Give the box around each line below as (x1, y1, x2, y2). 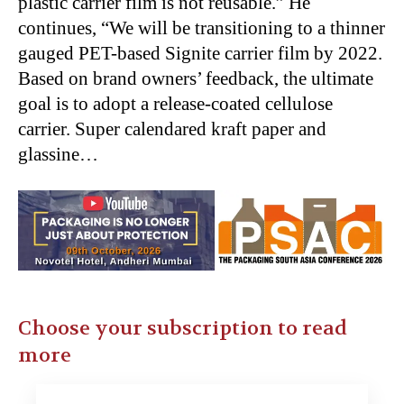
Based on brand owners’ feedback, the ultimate (18, 67, 373, 89)
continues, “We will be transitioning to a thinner (18, 16, 385, 39)
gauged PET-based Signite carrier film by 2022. (18, 41, 382, 64)
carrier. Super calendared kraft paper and (18, 117, 326, 140)
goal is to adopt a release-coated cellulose (18, 92, 333, 115)
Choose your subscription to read (18, 315, 347, 341)
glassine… (18, 142, 98, 165)
